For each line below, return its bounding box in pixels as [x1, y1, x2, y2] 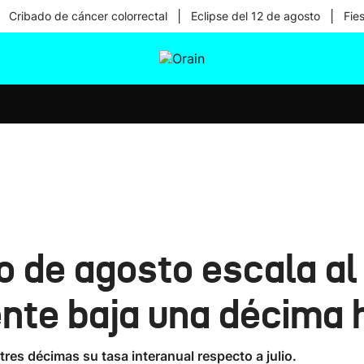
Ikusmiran [149, 84, 213, 101]
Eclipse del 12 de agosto [190, 9, 320, 23]
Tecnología [149, 127, 218, 143]
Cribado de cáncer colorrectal [8, 9, 167, 23]
